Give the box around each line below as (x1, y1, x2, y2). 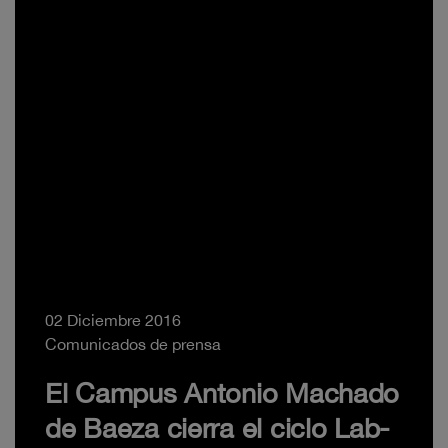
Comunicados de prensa (45, 335, 221, 354)
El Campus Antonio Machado (45, 377, 400, 410)
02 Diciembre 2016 (45, 311, 181, 330)
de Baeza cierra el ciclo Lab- (45, 412, 391, 445)
